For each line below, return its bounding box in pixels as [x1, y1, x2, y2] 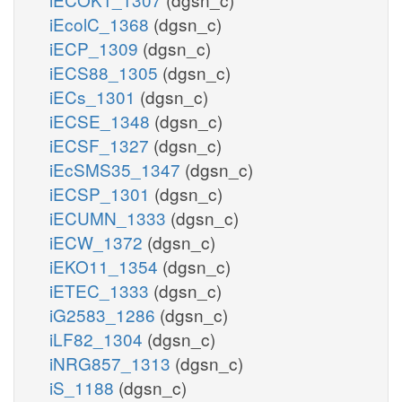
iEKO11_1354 [49, 253, 162, 278]
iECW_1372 [49, 229, 147, 254]
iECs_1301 [49, 83, 140, 109]
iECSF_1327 [49, 132, 153, 157]
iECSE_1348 [49, 108, 154, 133]
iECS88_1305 [49, 59, 162, 84]
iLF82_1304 [49, 326, 147, 351]
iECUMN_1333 [49, 205, 170, 230]
